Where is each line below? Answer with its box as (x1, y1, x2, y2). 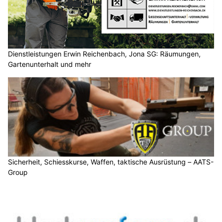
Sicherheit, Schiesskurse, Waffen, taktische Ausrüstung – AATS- (8, 157, 214, 166)
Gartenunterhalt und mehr (8, 60, 91, 69)
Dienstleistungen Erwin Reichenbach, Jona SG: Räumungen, (8, 50, 201, 58)
